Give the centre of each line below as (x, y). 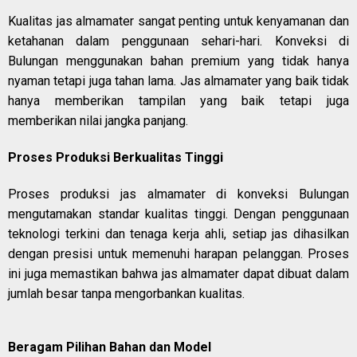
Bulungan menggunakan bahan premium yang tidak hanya (178, 61)
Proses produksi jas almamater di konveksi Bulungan (178, 194)
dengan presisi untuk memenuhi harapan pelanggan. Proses (178, 254)
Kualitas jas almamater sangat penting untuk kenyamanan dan (178, 21)
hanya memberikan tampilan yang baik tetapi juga (178, 100)
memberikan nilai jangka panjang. (98, 120)
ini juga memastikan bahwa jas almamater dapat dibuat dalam (178, 274)
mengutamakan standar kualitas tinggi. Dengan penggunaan (178, 214)
